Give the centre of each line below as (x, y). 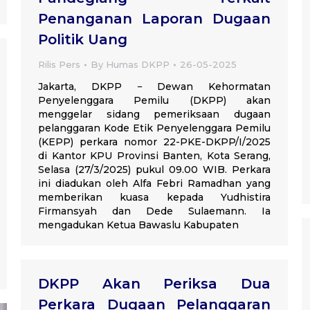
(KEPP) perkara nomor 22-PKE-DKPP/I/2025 (154, 142)
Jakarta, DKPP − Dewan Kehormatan (154, 86)
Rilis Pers (59, 64)
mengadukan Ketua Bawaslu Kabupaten (138, 225)
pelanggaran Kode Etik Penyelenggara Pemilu (154, 128)
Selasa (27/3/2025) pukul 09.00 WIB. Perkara (154, 170)
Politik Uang (83, 39)
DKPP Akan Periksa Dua (154, 284)
